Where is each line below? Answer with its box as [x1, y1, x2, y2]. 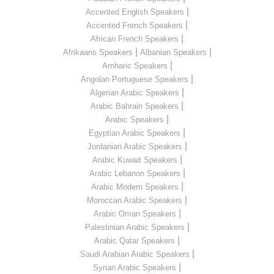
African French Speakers [91, 34, 179, 44]
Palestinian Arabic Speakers [84, 223, 185, 232]
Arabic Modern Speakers [91, 182, 179, 192]
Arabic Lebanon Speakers [89, 169, 180, 179]
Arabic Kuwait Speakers [92, 155, 177, 165]
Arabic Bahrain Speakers [91, 102, 179, 111]
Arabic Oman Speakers [93, 209, 176, 219]
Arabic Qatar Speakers [94, 236, 175, 246]
